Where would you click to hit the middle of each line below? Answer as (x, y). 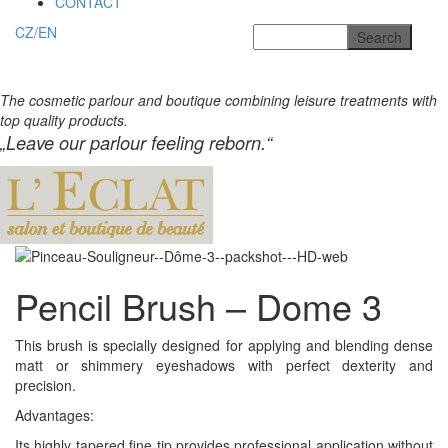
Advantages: (54, 415)
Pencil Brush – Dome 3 (198, 306)
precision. (45, 385)
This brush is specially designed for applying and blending (202, 345)
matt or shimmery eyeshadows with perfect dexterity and (224, 365)
